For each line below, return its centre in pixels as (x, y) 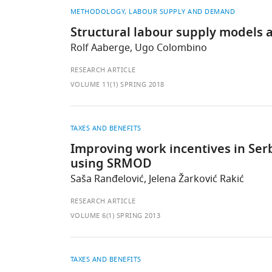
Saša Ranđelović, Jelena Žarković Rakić (157, 179)
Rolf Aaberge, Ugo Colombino (138, 48)
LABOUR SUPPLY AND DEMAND (182, 12)
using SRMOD (111, 165)
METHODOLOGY (97, 12)
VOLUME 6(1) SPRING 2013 (115, 216)
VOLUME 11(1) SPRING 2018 (117, 84)
